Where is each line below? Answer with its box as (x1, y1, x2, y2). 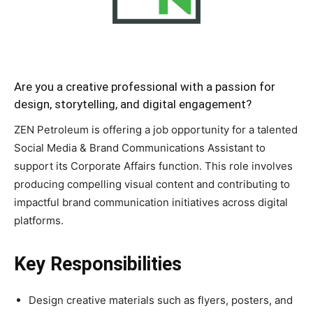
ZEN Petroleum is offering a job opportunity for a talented (14, 122, 298, 136)
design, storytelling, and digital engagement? (14, 96, 252, 111)
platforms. (14, 213, 64, 227)
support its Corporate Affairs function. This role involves (14, 159, 293, 173)
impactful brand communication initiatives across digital (14, 195, 288, 209)
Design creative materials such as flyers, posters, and (29, 293, 293, 307)
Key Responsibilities (14, 252, 182, 275)
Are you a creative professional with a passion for (14, 79, 275, 94)
